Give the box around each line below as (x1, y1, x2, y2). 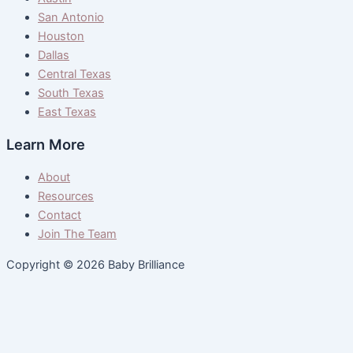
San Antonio (38, 9, 104, 24)
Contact (38, 208, 81, 223)
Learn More (6, 136, 85, 154)
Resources (38, 189, 94, 204)
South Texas (38, 85, 104, 100)
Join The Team (38, 227, 117, 242)
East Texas (38, 104, 96, 119)
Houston (38, 28, 84, 43)
